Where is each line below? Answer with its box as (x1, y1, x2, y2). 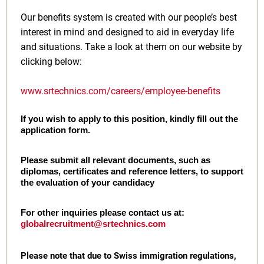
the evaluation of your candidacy (21, 178, 154, 187)
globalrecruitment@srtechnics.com (21, 219, 166, 229)
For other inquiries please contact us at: (21, 208, 184, 217)
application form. (21, 126, 90, 135)
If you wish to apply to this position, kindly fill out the (21, 114, 238, 124)
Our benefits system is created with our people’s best (21, 12, 237, 23)
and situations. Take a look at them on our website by (21, 41, 242, 52)
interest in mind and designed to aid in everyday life (21, 27, 234, 38)
